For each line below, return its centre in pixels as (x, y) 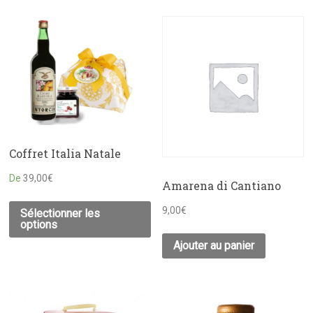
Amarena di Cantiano (222, 185)
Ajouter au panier (214, 245)
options (39, 224)
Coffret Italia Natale (65, 154)
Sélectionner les (60, 213)
